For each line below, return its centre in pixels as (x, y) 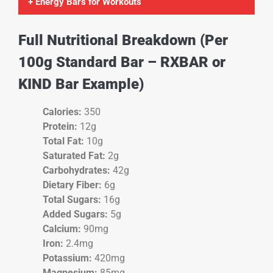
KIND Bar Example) (81, 84)
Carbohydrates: (76, 171)
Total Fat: (63, 141)
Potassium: (67, 258)
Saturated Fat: (74, 156)
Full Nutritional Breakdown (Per (123, 41)
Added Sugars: (75, 214)
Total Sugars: (72, 200)
